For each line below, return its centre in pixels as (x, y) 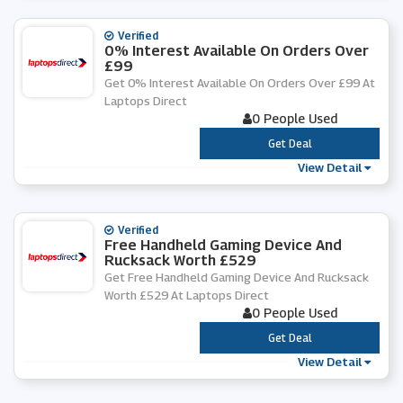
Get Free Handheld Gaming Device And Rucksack (237, 277)
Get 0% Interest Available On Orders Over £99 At (240, 83)
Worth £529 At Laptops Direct (187, 295)
